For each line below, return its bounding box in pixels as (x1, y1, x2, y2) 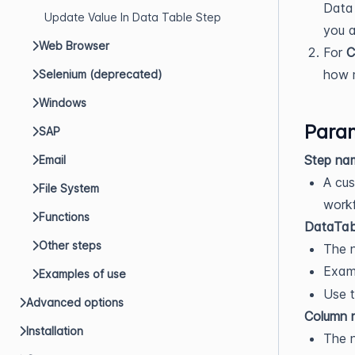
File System (39, 181, 99, 195)
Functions (39, 210, 90, 223)
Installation (26, 324, 83, 338)
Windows (39, 96, 86, 109)
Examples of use (39, 267, 126, 281)
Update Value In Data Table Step (44, 10, 221, 24)
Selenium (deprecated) (39, 67, 162, 81)
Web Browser (39, 39, 109, 52)
